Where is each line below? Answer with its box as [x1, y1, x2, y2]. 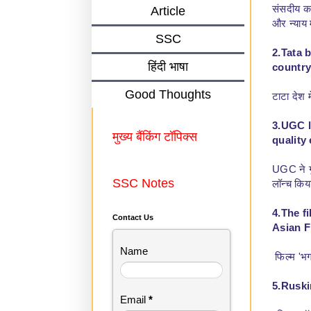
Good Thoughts [125, 90, 211, 105]
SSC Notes [112, 179, 174, 194]
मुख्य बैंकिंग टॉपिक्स [112, 133, 201, 147]
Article [151, 7, 185, 22]
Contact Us [112, 216, 153, 225]
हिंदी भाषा [148, 62, 188, 77]
